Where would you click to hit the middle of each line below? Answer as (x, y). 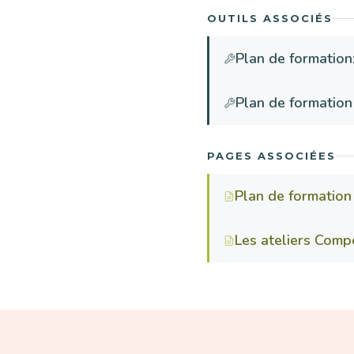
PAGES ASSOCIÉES (271, 156)
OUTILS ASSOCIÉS (269, 18)
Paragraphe (124, 319)
